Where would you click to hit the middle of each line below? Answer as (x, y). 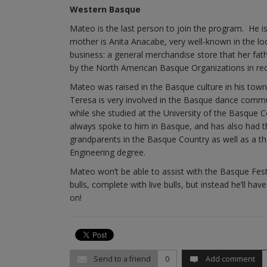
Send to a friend (121, 259)
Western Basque (105, 9)
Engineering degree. (108, 152)
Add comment (229, 259)
